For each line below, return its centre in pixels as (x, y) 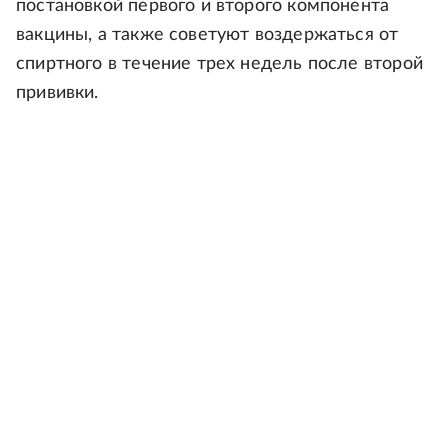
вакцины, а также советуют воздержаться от (207, 35)
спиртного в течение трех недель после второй (219, 64)
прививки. (57, 93)
